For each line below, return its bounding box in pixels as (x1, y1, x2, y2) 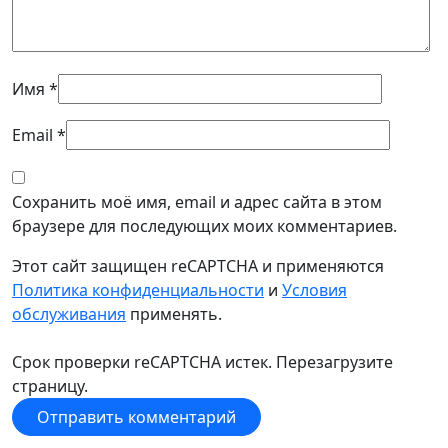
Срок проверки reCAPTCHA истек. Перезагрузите (12, 351, 393, 373)
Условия (282, 279, 347, 301)
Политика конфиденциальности (12, 279, 264, 301)
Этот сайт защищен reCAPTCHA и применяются (12, 255, 384, 277)
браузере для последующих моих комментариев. (12, 215, 397, 237)
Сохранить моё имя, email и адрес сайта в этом (12, 191, 382, 213)
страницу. (12, 375, 88, 397)
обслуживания (12, 303, 126, 325)
